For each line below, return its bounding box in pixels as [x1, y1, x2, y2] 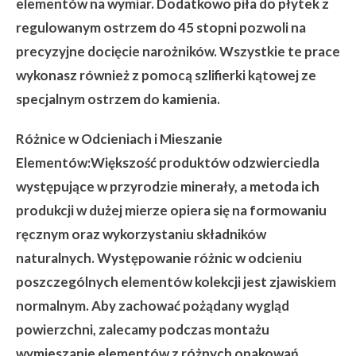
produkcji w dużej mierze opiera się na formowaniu [16, 201, 327, 219]
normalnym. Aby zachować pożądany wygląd [16, 296, 289, 314]
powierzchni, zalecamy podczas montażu [16, 320, 269, 338]
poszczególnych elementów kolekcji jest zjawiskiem [16, 273, 336, 290]
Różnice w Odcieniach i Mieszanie [16, 130, 222, 147]
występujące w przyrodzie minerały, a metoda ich [16, 177, 319, 195]
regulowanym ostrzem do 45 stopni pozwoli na [16, 18, 306, 36]
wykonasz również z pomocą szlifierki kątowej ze [16, 66, 316, 83]
